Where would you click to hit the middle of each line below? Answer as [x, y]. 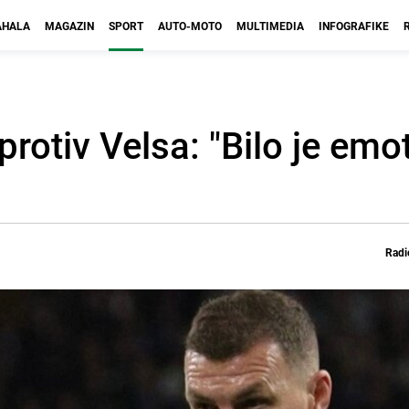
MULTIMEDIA [270, 26]
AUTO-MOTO [190, 26]
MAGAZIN [69, 26]
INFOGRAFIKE [354, 26]
